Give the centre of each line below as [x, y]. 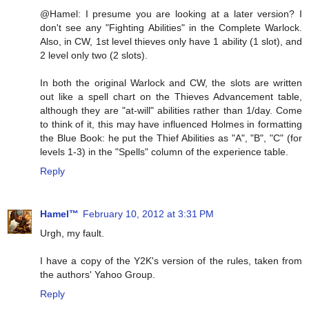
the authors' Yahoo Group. [98, 275]
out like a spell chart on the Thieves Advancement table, [171, 97]
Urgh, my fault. [72, 233]
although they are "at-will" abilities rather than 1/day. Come [171, 111]
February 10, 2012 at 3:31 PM [148, 214]
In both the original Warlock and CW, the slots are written [171, 83]
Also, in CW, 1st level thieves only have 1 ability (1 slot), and [171, 42]
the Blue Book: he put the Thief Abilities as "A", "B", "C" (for [171, 138]
